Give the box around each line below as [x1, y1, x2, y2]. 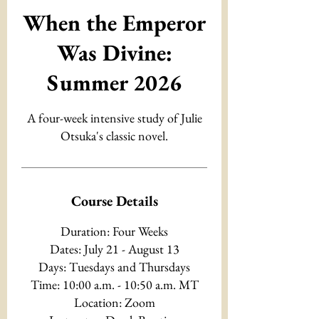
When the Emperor [23, 8, 206, 38]
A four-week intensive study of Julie [26, 110, 202, 126]
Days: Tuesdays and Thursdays [38, 258, 190, 275]
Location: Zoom [73, 294, 155, 310]
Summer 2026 [47, 68, 182, 98]
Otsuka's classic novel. [61, 127, 168, 144]
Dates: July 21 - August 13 [49, 241, 179, 257]
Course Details [70, 192, 158, 210]
